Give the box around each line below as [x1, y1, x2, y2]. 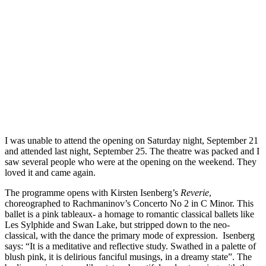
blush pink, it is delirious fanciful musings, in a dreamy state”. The [5, 251, 252, 262]
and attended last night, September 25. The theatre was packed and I [5, 145, 259, 156]
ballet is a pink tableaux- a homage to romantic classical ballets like [5, 208, 254, 219]
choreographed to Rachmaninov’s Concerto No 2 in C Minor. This [5, 198, 254, 208]
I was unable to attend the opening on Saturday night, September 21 [5, 135, 258, 145]
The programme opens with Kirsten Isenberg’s [5, 187, 180, 198]
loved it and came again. [5, 167, 96, 178]
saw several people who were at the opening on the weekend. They [5, 156, 256, 167]
